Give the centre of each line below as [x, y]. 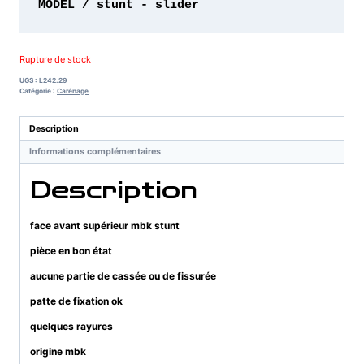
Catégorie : [38, 91]
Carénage [73, 91]
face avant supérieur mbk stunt [105, 225]
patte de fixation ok [78, 301]
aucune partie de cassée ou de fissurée [124, 275]
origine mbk [59, 351]
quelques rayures [73, 326]
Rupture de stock [55, 59]
